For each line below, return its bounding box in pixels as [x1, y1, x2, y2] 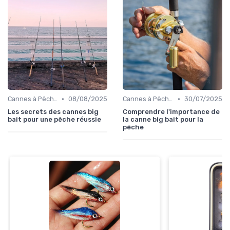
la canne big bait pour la [123, 116, 203, 124]
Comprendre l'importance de [123, 108, 220, 116]
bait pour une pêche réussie [8, 116, 101, 124]
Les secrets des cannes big [8, 108, 99, 116]
